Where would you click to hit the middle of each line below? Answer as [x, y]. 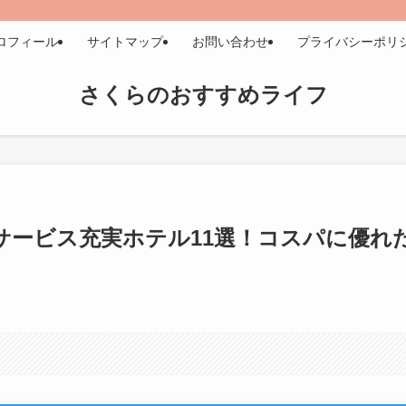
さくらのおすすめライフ [203, 95]
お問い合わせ [230, 42]
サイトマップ [125, 42]
